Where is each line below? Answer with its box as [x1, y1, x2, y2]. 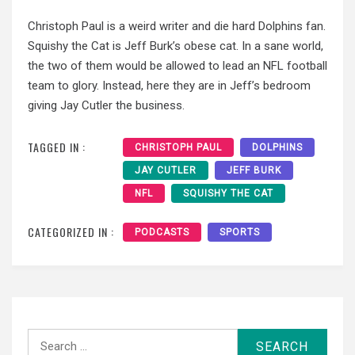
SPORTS [219, 226, 260, 238]
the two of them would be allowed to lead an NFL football [28, 59, 327, 74]
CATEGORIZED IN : [28, 223, 114, 240]
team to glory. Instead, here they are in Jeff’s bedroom [28, 78, 311, 94]
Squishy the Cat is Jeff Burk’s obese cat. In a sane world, [28, 39, 323, 54]
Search [27, 330, 63, 345]
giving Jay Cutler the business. [28, 98, 185, 113]
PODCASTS [135, 226, 189, 238]
